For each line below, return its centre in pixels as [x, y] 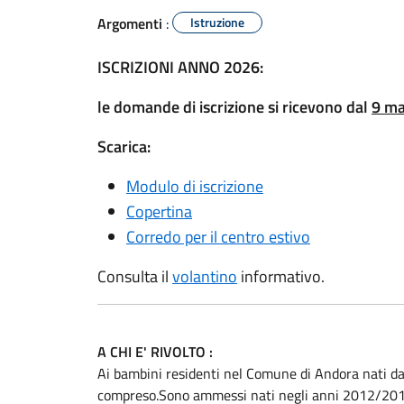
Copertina [159, 211]
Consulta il [135, 276]
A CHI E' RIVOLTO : [155, 352]
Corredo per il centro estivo [218, 237]
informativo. [281, 276]
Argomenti [130, 23]
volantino [205, 276]
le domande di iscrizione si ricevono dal [234, 107]
